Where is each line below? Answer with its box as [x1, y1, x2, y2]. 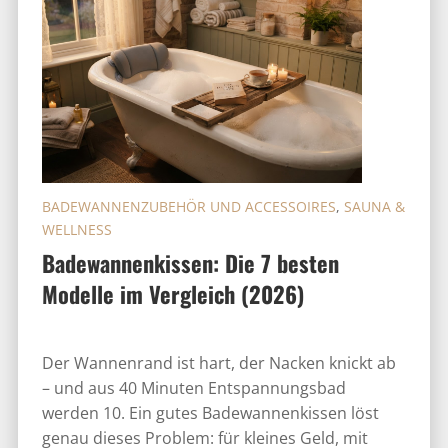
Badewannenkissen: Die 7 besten [41, 246, 339, 280]
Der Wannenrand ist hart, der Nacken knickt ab [41, 352, 396, 375]
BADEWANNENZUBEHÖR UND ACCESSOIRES [41, 197, 336, 217]
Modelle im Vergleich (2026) [41, 277, 304, 311]
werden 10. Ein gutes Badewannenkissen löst [41, 402, 379, 425]
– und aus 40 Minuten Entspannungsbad [41, 377, 346, 400]
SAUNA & [343, 197, 405, 217]
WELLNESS [41, 220, 112, 240]
